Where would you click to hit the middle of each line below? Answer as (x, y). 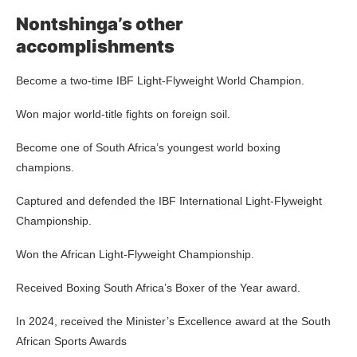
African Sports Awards (71, 341)
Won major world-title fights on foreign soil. (123, 114)
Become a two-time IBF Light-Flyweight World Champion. (160, 80)
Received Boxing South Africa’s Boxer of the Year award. (158, 287)
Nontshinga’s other (100, 24)
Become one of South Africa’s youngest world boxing (148, 147)
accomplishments (95, 46)
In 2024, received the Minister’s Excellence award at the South (173, 321)
